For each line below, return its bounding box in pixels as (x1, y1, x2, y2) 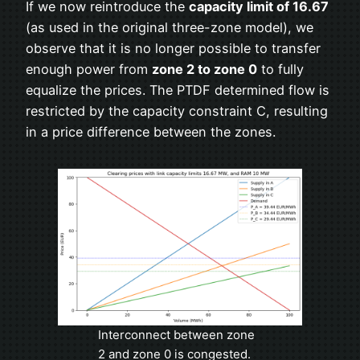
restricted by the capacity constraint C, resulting (26, 103, 328, 120)
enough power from (26, 61, 152, 78)
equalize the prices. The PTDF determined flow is (26, 82, 329, 99)
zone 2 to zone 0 (152, 61, 257, 78)
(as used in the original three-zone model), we (26, 19, 313, 36)
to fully (257, 61, 304, 78)
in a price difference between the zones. (26, 124, 276, 141)
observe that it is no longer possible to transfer (26, 40, 321, 57)
